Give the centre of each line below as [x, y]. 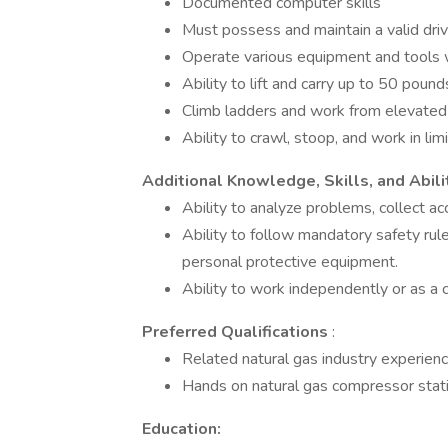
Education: [181, 429]
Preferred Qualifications [237, 332]
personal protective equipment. [290, 262]
